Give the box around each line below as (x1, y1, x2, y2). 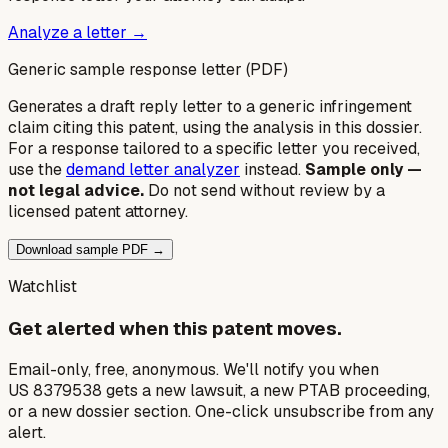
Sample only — (305, 158, 422, 180)
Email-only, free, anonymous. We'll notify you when (8, 359, 379, 381)
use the (8, 158, 62, 180)
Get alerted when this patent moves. (8, 315, 342, 341)
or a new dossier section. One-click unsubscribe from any (8, 401, 434, 423)
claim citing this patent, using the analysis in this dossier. (8, 116, 422, 138)
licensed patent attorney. (8, 200, 188, 222)
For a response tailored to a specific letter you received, (8, 137, 420, 159)
